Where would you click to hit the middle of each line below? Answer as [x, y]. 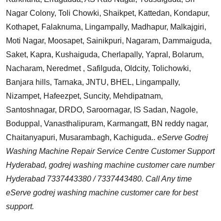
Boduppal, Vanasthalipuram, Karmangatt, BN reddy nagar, [107, 123]
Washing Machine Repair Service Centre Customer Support [110, 151]
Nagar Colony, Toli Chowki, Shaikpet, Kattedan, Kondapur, [108, 13]
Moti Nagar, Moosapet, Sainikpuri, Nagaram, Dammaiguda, [109, 40]
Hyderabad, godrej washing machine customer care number [110, 165]
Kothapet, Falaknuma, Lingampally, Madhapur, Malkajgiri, [106, 27]
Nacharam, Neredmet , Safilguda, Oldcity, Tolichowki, [98, 68]
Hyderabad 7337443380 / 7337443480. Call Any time [99, 179]
